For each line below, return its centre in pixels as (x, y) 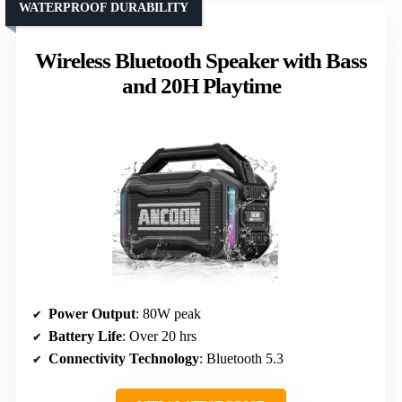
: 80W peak (168, 313)
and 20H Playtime (201, 85)
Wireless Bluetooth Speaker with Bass (201, 60)
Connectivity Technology (124, 358)
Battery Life (85, 336)
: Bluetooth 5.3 (241, 358)
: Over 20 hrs (159, 336)
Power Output (92, 313)
